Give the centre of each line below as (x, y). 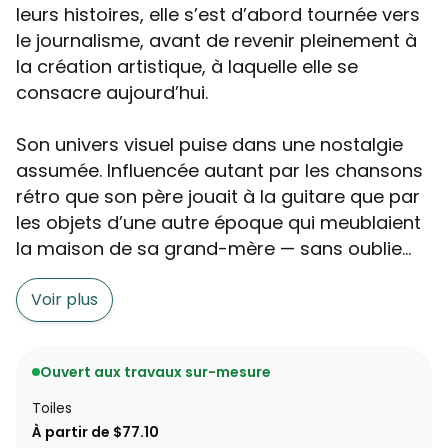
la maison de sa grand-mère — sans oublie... (213, 249)
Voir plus (64, 300)
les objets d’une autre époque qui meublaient (218, 223)
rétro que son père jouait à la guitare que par (218, 197)
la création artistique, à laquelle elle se (187, 67)
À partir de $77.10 (95, 432)
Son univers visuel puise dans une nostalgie (209, 145)
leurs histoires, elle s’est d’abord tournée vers (218, 15)
